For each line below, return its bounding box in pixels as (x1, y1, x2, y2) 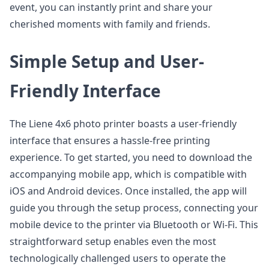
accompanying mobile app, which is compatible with (10, 168, 247, 181)
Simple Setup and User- (10, 50, 204, 73)
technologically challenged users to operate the (10, 252, 226, 265)
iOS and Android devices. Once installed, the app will (10, 184, 247, 198)
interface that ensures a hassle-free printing (10, 134, 210, 147)
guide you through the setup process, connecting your (10, 201, 258, 214)
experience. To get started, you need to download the (10, 151, 252, 164)
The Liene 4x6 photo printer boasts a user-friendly (10, 117, 237, 130)
